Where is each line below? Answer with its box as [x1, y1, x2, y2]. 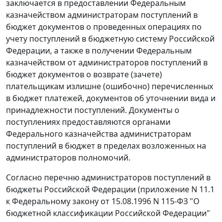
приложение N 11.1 [140, 184, 215, 195]
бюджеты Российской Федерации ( [6, 184, 140, 195]
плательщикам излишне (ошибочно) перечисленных [6, 81, 213, 92]
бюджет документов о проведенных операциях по [6, 21, 202, 33]
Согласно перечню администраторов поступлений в [6, 172, 211, 183]
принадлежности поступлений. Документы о [6, 105, 179, 116]
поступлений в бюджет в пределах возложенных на [6, 140, 206, 152]
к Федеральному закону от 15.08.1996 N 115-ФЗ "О [6, 196, 200, 207]
